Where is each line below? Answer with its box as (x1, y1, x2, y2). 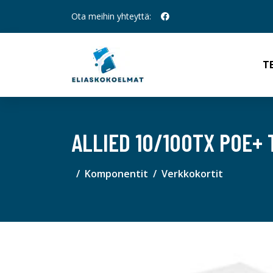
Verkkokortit (161, 167, 223, 180)
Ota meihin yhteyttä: (71, 10, 151, 22)
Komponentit (85, 167, 148, 180)
